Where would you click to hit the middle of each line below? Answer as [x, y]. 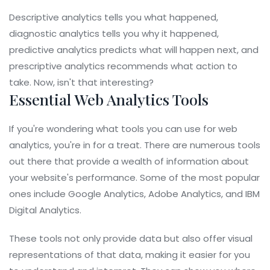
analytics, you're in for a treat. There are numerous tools [135, 145]
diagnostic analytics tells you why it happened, [114, 34]
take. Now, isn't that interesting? [81, 83]
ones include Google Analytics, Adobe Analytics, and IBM [134, 194]
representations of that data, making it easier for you [130, 255]
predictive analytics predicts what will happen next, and [134, 50]
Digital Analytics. [45, 210]
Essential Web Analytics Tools [109, 99]
